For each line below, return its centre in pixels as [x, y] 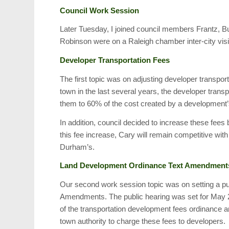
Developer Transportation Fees [115, 60]
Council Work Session [100, 10]
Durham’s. [77, 147]
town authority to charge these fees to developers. [143, 221]
